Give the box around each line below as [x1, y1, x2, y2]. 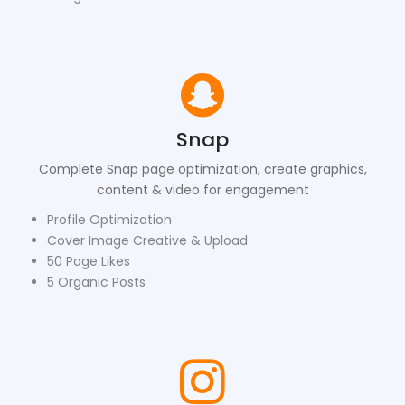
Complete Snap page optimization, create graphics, [38, 159, 367, 178]
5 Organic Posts [47, 272, 146, 291]
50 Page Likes [47, 251, 130, 270]
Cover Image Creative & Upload [47, 231, 248, 250]
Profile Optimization [47, 210, 172, 229]
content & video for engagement [96, 180, 309, 199]
